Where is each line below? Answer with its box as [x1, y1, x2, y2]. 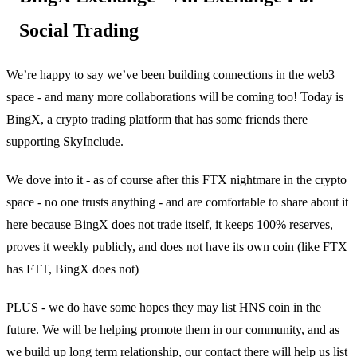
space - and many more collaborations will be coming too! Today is [6, 89, 343, 104]
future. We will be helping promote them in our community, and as [6, 322, 339, 336]
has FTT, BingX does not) [6, 261, 139, 276]
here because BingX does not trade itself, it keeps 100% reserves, [6, 217, 333, 231]
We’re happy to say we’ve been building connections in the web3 [6, 67, 335, 81]
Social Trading [19, 19, 139, 41]
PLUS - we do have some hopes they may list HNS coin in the [6, 300, 321, 314]
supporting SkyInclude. [6, 134, 124, 148]
